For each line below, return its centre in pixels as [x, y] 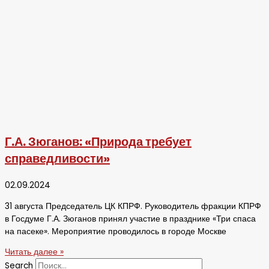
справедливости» [57, 158]
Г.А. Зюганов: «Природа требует [98, 141]
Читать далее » [34, 252]
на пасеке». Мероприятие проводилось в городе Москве [116, 231]
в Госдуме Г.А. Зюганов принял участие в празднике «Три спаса [130, 219]
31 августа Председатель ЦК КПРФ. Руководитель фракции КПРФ [133, 206]
